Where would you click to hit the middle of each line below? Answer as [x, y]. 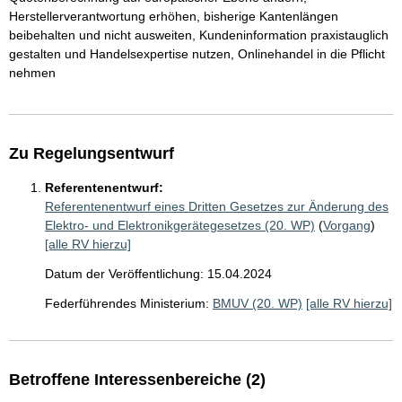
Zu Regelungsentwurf [92, 154]
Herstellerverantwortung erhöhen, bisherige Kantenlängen [174, 17]
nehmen [32, 73]
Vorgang [347, 226]
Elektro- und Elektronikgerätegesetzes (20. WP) [180, 226]
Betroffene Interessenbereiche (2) [137, 380]
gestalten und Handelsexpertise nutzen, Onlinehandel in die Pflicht [197, 54]
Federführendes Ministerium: [127, 304]
